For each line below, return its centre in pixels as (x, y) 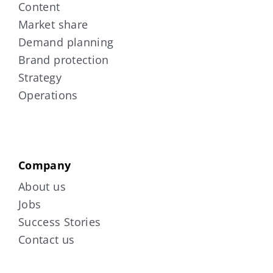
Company (44, 165)
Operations (48, 95)
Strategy (40, 77)
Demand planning (66, 42)
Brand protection (63, 59)
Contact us (46, 239)
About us (42, 186)
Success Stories (59, 222)
